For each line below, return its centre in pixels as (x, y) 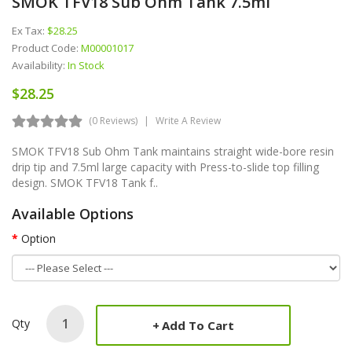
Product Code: (46, 48)
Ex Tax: (29, 30)
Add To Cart (198, 325)
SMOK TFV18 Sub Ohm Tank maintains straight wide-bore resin (173, 151)
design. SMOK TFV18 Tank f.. (85, 182)
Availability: (40, 65)
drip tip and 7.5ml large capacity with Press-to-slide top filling (165, 167)
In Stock (86, 65)
